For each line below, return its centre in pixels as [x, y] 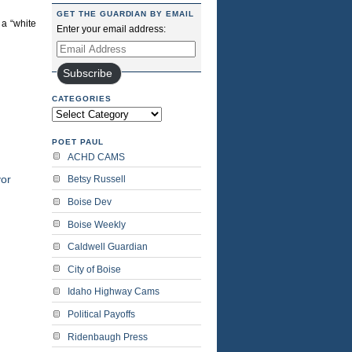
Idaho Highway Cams [114, 292]
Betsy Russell [97, 180]
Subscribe [88, 73]
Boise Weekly [97, 224]
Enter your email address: [111, 29]
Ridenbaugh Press [108, 337]
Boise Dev [90, 202]
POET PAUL [78, 141]
